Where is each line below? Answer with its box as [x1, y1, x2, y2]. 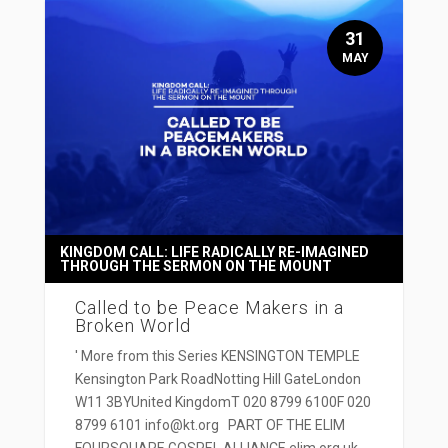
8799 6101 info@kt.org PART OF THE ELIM [74, 416, 345, 433]
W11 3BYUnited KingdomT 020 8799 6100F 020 [74, 393, 371, 410]
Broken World [74, 314, 191, 336]
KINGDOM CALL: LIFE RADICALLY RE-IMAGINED [59, 243, 369, 260]
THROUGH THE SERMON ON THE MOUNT [59, 257, 332, 274]
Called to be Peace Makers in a [74, 296, 344, 318]
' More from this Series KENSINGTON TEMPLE [74, 347, 360, 364]
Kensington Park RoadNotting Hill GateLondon [74, 370, 361, 387]
